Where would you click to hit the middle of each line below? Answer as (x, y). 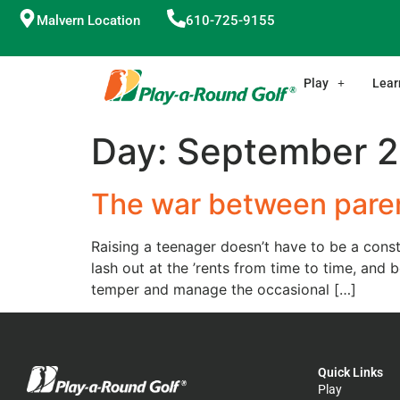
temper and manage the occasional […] (224, 290)
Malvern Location (88, 21)
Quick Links (350, 373)
